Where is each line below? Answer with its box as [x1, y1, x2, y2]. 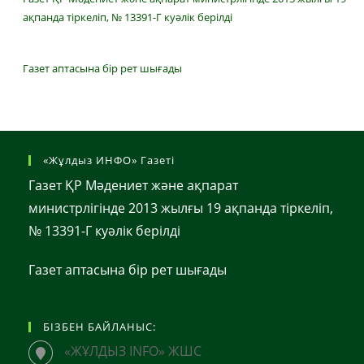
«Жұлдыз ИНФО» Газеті [43, 153, 175, 168]
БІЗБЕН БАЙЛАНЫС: [43, 319, 156, 335]
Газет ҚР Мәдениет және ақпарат [28, 176, 238, 195]
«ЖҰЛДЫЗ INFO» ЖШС [64, 342, 201, 361]
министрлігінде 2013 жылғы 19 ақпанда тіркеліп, [28, 199, 333, 218]
